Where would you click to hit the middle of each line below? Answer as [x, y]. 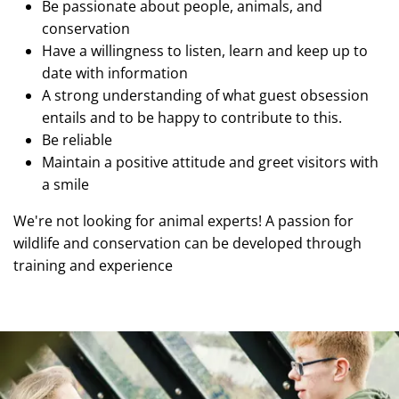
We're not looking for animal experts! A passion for [183, 221]
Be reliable [79, 140]
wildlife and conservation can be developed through [187, 244]
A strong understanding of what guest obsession [205, 96]
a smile [67, 185]
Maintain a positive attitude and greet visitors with [210, 163]
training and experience [95, 266]
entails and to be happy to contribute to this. [194, 118]
